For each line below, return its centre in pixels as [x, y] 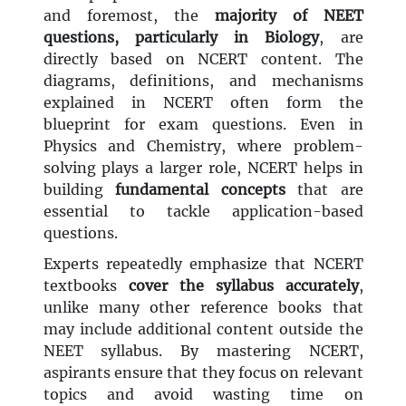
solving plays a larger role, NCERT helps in [203, 168]
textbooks [86, 286]
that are [324, 190]
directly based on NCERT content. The [203, 59]
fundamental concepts [200, 190]
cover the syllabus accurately [243, 286]
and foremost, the [129, 16]
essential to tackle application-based [203, 212]
